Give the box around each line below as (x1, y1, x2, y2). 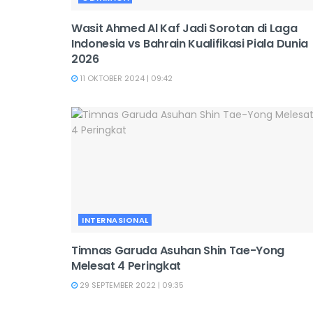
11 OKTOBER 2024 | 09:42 (78, 73, 173, 84)
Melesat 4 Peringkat (71, 258, 181, 274)
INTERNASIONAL (82, 214, 149, 226)
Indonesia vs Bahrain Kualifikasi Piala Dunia (71, 36, 308, 52)
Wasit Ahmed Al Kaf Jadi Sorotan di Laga (71, 20, 298, 36)
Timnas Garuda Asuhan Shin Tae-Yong (71, 242, 285, 259)
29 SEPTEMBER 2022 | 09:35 (78, 279, 184, 291)
